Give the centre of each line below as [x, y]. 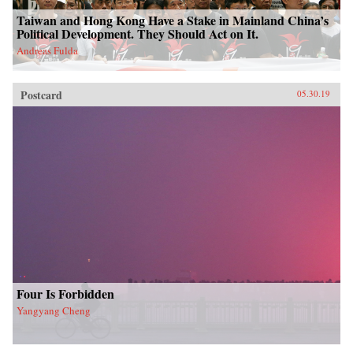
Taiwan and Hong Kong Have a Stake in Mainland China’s [173, 20]
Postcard [41, 95]
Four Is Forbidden [65, 293]
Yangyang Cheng [54, 310]
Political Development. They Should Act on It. [137, 33]
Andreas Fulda [47, 50]
